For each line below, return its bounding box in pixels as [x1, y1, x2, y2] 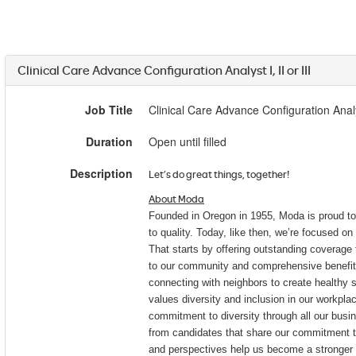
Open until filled [149, 133, 226, 149]
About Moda [149, 191, 204, 206]
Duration [86, 133, 133, 149]
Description [70, 164, 133, 181]
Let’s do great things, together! [149, 166, 289, 181]
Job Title [85, 101, 133, 118]
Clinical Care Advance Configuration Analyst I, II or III [17, 61, 311, 78]
